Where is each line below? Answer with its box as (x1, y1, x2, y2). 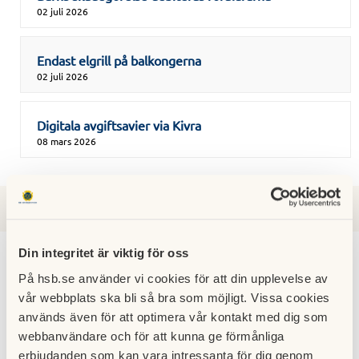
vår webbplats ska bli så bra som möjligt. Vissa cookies (18, 290, 330, 305)
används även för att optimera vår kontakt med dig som (18, 309, 329, 324)
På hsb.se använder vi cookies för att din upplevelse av (18, 271, 329, 285)
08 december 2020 (37, 310, 120, 323)
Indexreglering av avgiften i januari (37, 292, 235, 309)
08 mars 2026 (37, 135, 96, 147)
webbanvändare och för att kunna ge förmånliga (18, 329, 284, 343)
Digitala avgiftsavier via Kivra (37, 117, 201, 133)
